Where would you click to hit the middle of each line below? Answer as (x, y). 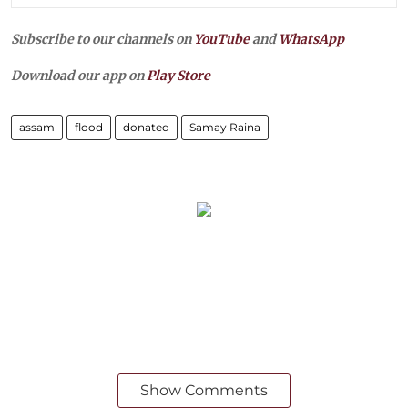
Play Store (178, 75)
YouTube (222, 39)
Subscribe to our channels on (102, 39)
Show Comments (204, 390)
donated (146, 127)
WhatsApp (311, 39)
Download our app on (79, 75)
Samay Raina (225, 127)
